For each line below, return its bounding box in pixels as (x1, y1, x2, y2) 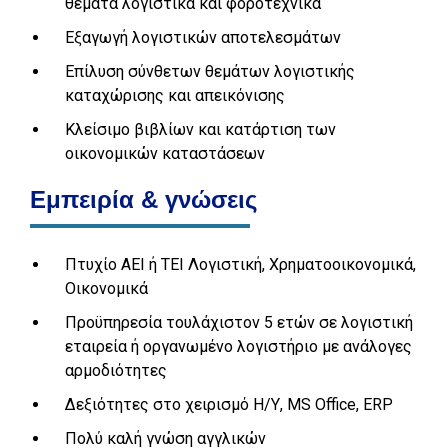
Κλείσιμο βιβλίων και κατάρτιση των (65, 120, 336, 139)
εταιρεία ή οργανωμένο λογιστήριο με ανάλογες (65, 337, 412, 356)
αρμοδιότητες (65, 361, 167, 380)
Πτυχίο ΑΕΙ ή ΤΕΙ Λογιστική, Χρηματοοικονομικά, (65, 255, 416, 274)
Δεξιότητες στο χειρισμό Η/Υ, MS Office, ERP (65, 395, 393, 414)
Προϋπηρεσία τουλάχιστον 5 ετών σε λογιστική (65, 313, 413, 332)
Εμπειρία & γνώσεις (30, 186, 257, 213)
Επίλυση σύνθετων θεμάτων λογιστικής (65, 62, 355, 81)
